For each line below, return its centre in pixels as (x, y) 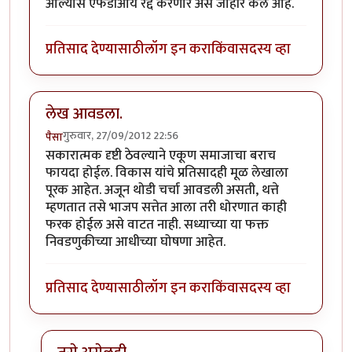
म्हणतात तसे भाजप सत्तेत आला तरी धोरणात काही (166, 208)
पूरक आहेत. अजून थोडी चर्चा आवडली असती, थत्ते (162, 191)
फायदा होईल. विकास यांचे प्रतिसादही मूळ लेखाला (167, 173)
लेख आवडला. (84, 114)
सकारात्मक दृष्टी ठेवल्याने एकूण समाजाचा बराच (161, 156)
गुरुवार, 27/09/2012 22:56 (121, 136)
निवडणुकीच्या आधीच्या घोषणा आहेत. (136, 242)
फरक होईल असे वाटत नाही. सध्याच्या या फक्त (157, 225)
